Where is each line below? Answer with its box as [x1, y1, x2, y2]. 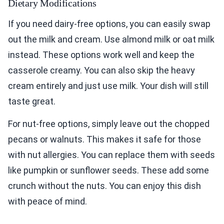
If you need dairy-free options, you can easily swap [8, 18, 210, 29]
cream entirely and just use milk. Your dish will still [8, 80, 208, 91]
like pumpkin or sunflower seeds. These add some [8, 165, 209, 176]
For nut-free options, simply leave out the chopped [8, 118, 209, 129]
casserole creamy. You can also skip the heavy [8, 65, 195, 76]
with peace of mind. [8, 196, 87, 207]
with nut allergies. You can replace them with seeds [8, 149, 215, 160]
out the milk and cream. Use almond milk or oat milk [8, 34, 214, 45]
